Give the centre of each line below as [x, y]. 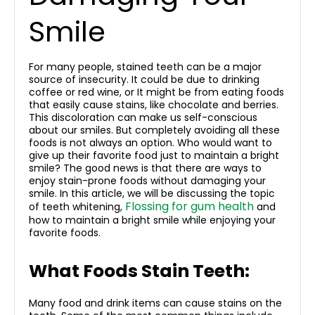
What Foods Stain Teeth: [139, 271]
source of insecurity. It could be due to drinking [144, 80]
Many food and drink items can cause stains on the [155, 303]
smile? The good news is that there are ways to [145, 168]
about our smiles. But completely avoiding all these [154, 130]
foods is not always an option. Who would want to [150, 143]
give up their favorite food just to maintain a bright [154, 156]
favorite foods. [65, 233]
